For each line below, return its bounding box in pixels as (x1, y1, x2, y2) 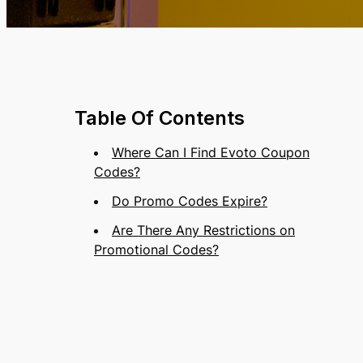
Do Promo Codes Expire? (112, 193, 267, 209)
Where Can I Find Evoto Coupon (112, 144, 310, 160)
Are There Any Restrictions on (112, 222, 295, 238)
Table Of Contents (75, 106, 245, 130)
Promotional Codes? (94, 241, 219, 258)
